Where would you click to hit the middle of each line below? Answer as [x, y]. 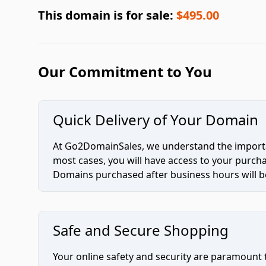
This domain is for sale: [107, 15]
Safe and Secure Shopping [141, 230]
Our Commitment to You [125, 72]
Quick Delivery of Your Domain [156, 120]
